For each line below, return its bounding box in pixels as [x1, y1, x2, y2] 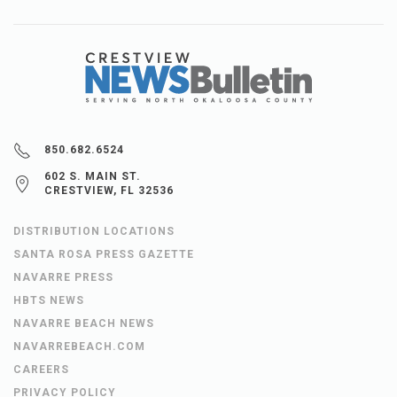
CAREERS [13, 363, 69, 377]
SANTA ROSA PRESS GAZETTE [13, 248, 194, 261]
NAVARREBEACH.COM [13, 340, 145, 354]
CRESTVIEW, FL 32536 [44, 184, 174, 198]
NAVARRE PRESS [13, 271, 113, 284]
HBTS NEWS [13, 294, 84, 307]
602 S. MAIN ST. [44, 170, 141, 183]
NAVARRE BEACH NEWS [13, 317, 154, 331]
